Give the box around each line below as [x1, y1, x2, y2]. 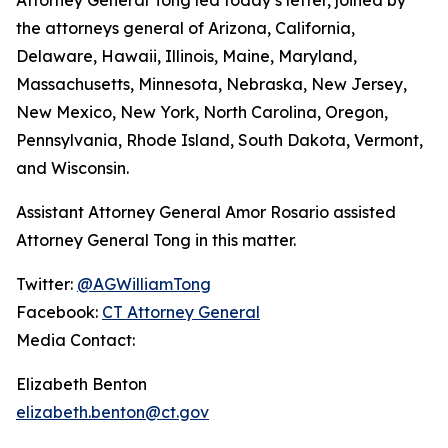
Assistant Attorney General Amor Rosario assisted [16, 201, 396, 222]
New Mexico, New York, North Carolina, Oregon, [16, 101, 388, 122]
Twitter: [16, 273, 77, 294]
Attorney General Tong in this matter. [16, 229, 296, 250]
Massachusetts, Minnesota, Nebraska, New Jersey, [16, 73, 407, 94]
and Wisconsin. [16, 157, 129, 178]
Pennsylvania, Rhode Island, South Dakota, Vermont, [16, 129, 423, 150]
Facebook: [16, 301, 102, 322]
